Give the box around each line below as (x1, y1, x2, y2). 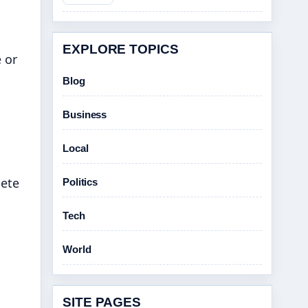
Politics (63, 176, 98, 188)
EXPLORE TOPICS (63, 42, 179, 56)
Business (63, 109, 107, 120)
